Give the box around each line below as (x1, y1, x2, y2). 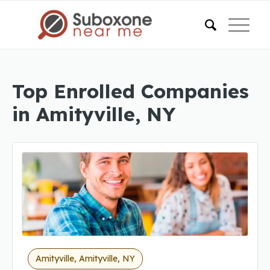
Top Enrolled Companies (12, 79, 249, 103)
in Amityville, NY (12, 102, 175, 126)
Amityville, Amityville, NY (36, 253, 135, 264)
